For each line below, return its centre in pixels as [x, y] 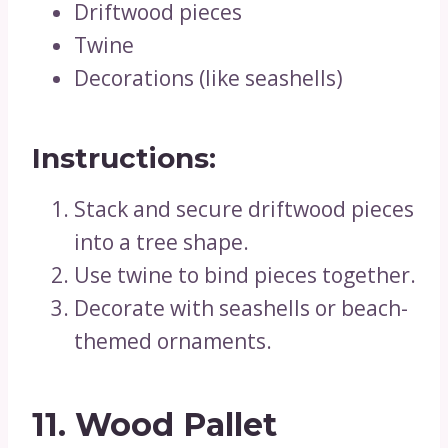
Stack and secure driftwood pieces [244, 209]
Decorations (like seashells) [208, 78]
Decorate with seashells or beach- [241, 308]
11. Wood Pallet [154, 424]
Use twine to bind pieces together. [245, 275]
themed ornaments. [173, 341]
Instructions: [124, 158]
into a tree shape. [161, 242]
